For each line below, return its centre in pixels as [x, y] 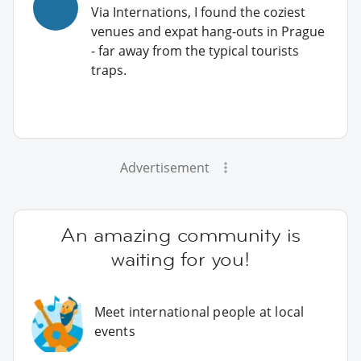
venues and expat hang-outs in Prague [208, 32]
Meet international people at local [199, 312]
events [114, 332]
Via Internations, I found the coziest [198, 12]
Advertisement [164, 168]
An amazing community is [180, 235]
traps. [109, 71]
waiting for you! [180, 259]
